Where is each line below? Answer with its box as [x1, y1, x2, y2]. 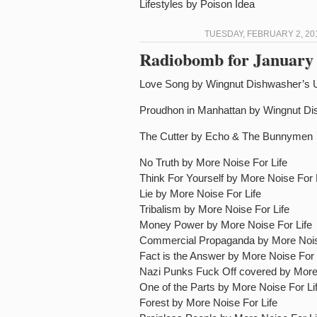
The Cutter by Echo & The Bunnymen [139, 130, 313, 142]
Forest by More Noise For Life [139, 296, 277, 309]
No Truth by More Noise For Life [139, 156, 287, 168]
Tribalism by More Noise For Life [139, 203, 289, 215]
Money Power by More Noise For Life [139, 219, 312, 231]
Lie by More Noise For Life [139, 188, 261, 200]
